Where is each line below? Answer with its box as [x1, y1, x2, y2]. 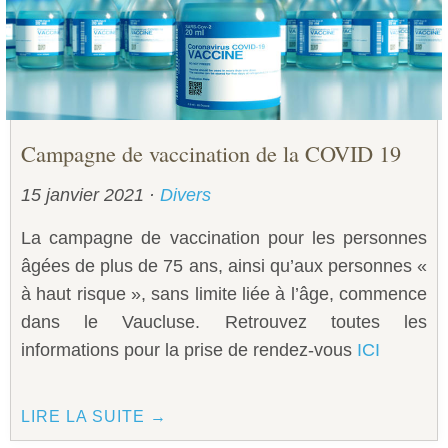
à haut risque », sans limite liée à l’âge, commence [21, 284, 427, 305]
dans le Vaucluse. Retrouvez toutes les [21, 312, 427, 333]
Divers [160, 185, 211, 206]
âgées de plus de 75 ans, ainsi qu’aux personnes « [21, 256, 427, 277]
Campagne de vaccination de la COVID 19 [21, 138, 401, 169]
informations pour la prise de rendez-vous [21, 340, 357, 361]
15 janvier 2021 [21, 185, 149, 206]
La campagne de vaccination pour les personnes [21, 228, 427, 249]
